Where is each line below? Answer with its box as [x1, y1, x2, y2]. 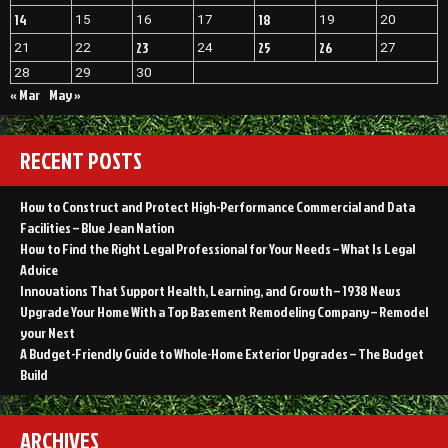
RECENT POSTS [20, 145, 142, 177]
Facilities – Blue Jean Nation [20, 218, 174, 238]
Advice [20, 260, 58, 280]
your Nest [20, 323, 75, 343]
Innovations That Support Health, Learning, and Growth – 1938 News [20, 281, 401, 301]
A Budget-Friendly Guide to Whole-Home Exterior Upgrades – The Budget [20, 344, 424, 364]
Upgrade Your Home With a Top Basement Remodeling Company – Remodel [20, 302, 428, 322]
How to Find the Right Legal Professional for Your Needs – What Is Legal [20, 239, 415, 259]
